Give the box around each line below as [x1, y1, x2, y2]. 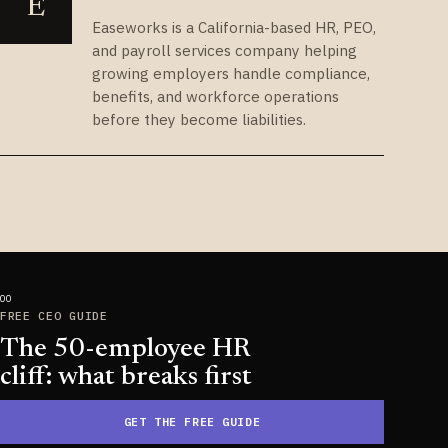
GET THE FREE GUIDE [123, 414, 261, 430]
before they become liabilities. [92, 108, 306, 129]
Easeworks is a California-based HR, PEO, [92, 16, 376, 37]
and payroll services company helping [92, 39, 357, 60]
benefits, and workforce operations [92, 85, 339, 106]
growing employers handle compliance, [92, 62, 370, 83]
